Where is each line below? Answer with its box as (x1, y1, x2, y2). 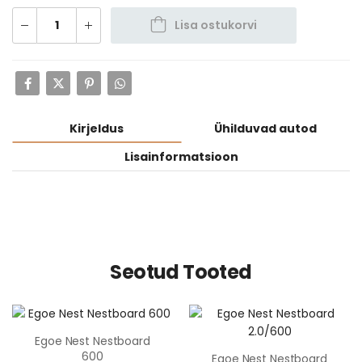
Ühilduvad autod (214, 120, 317, 137)
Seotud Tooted (110, 259, 252, 285)
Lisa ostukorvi (175, 17, 257, 33)
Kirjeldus (69, 120, 124, 137)
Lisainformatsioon (124, 149, 238, 165)
